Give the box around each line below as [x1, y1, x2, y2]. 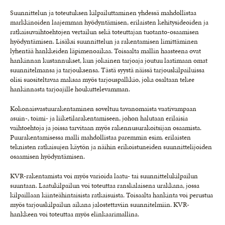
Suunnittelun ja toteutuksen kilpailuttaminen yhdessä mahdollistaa [10, 8, 196, 18]
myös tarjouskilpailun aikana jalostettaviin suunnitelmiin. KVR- [10, 200, 189, 209]
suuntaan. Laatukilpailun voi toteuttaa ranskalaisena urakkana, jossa [10, 181, 199, 190]
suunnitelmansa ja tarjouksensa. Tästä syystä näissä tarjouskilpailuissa [10, 65, 204, 75]
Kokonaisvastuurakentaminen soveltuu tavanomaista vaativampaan [10, 104, 196, 114]
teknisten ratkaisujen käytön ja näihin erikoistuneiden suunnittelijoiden [10, 142, 212, 152]
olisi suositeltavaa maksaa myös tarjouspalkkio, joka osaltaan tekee [10, 75, 194, 84]
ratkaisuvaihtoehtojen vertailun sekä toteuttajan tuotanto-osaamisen [10, 27, 199, 37]
